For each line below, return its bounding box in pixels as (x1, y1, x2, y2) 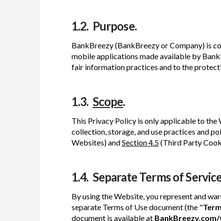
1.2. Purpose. (71, 18, 137, 33)
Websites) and (71, 137, 122, 147)
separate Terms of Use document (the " (71, 202, 203, 212)
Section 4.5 (121, 137, 159, 147)
